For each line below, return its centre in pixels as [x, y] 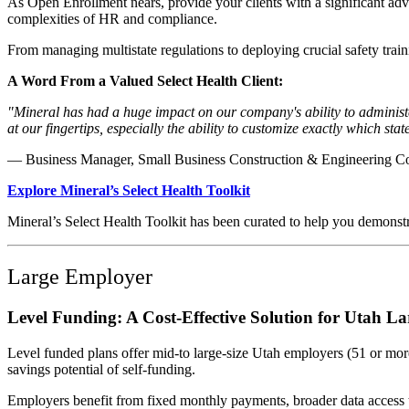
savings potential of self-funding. [101, 369]
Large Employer [80, 277]
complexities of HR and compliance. [112, 19]
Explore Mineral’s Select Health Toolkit [129, 191]
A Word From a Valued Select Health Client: [145, 81]
